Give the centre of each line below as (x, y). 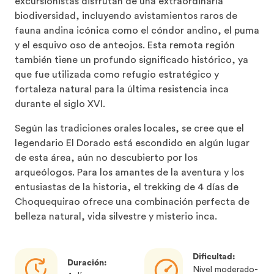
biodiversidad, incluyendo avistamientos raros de (126, 16)
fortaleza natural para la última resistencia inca (122, 89)
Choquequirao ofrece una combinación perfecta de (132, 202)
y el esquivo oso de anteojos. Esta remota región (125, 45)
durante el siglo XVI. (60, 104)
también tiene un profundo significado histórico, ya (131, 60)
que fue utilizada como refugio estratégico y (117, 75)
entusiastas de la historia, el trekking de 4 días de (127, 187)
